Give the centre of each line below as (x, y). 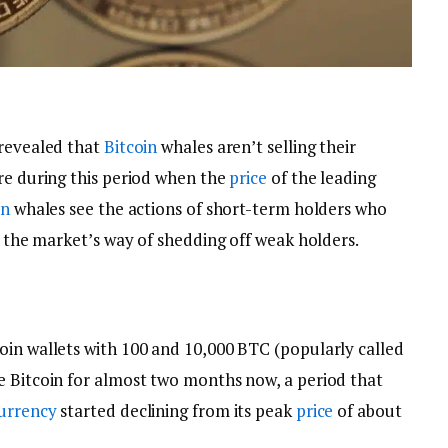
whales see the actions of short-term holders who (198, 209)
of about (367, 411)
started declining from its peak (176, 411)
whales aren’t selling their (256, 147)
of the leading (321, 178)
